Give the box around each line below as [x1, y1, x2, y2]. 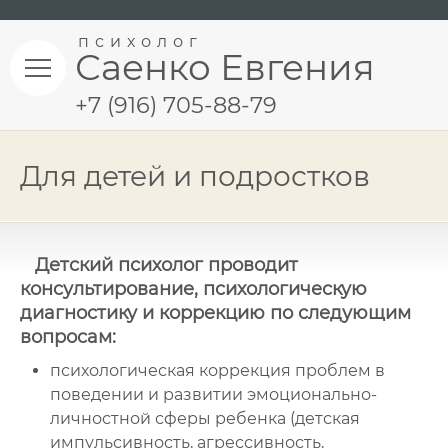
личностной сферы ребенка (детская [50, 409, 360, 428]
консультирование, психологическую [20, 278, 367, 300]
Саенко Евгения [75, 45, 375, 89]
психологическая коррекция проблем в [50, 361, 385, 380]
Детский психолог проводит [35, 254, 298, 276]
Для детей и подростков [20, 159, 370, 193]
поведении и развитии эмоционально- [50, 385, 377, 404]
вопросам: [20, 326, 116, 348]
